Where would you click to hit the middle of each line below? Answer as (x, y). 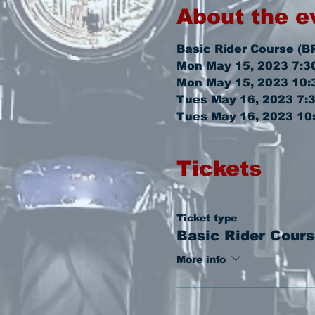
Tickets (219, 168)
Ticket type (206, 218)
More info (201, 260)
